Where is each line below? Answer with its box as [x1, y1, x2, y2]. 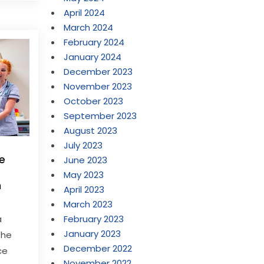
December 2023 [64, 65, 133, 78]
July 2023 [64, 139, 103, 151]
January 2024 [64, 51, 122, 63]
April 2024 [64, 6, 105, 19]
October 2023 [64, 95, 124, 107]
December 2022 [64, 242, 133, 255]
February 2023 [64, 213, 124, 225]
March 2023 [64, 198, 113, 210]
